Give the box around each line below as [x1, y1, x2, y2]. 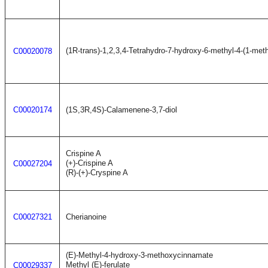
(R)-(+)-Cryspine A [66, 168, 128, 177]
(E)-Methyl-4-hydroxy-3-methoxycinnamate [66, 251, 213, 260]
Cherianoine [66, 212, 106, 221]
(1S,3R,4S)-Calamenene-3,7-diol [66, 105, 177, 114]
